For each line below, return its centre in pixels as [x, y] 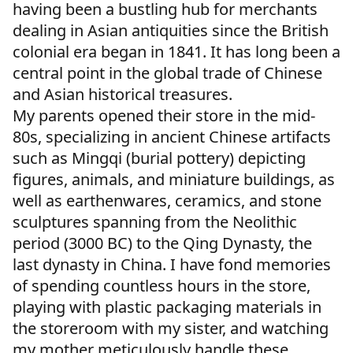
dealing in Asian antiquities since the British [171, 31]
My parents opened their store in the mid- [164, 116]
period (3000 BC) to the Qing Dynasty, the [162, 243]
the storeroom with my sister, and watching [171, 329]
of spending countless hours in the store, [162, 286]
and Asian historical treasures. [123, 95]
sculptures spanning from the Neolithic [155, 222]
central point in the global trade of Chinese [167, 73]
